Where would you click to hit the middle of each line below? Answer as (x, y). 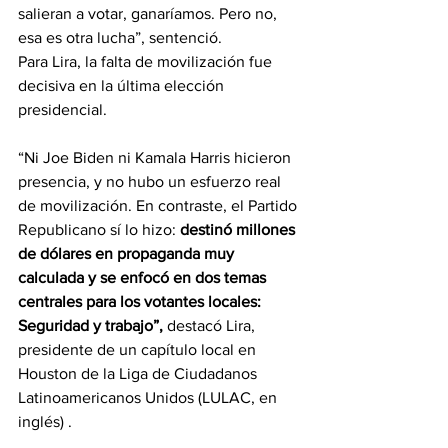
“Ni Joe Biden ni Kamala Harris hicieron (156, 157)
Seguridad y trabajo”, (90, 325)
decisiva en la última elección (123, 85)
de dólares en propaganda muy (128, 253)
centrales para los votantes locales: (141, 301)
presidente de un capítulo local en (139, 349)
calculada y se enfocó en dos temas (144, 277)
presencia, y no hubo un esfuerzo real (151, 181)
